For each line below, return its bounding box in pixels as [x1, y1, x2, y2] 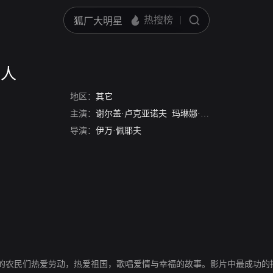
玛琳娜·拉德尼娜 [172, 109, 200, 118]
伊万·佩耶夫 [96, 126, 141, 135]
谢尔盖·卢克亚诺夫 [96, 109, 167, 118]
